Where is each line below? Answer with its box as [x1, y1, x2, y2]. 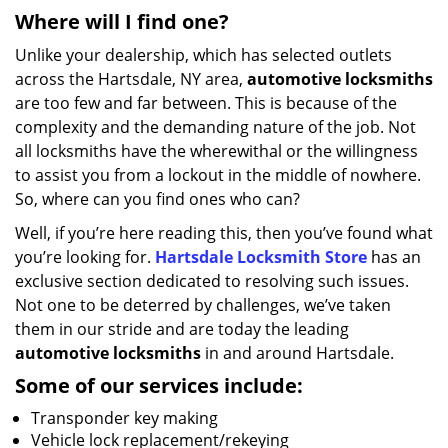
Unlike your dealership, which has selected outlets [15, 44, 392, 66]
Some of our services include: [15, 372, 303, 399]
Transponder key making [31, 407, 218, 429]
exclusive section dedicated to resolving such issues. [15, 270, 409, 292]
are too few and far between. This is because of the [15, 92, 397, 114]
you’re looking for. [15, 246, 155, 268]
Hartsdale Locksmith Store [155, 246, 367, 268]
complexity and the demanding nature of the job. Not [15, 116, 416, 138]
